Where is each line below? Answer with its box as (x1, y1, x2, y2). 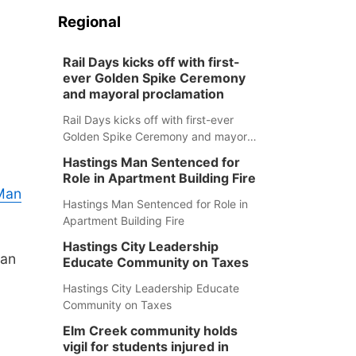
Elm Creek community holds (62, 323, 238, 339)
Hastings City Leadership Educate (62, 281, 239, 295)
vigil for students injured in (62, 339, 229, 354)
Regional (57, 13, 121, 31)
